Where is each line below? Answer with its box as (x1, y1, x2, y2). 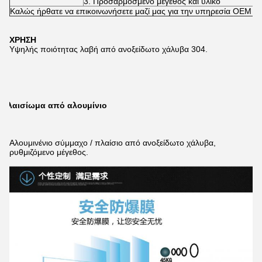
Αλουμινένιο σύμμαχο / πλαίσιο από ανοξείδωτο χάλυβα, (9, 138, 216, 147)
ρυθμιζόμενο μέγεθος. (9, 147, 88, 157)
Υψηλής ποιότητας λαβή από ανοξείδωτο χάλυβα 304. (9, 44, 208, 54)
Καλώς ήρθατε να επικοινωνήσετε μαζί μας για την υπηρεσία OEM (10, 6, 251, 16)
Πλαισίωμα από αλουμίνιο (1, 101, 107, 110)
